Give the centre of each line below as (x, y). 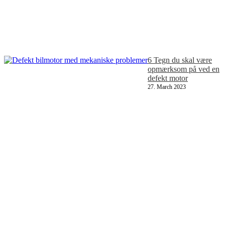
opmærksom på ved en (184, 69)
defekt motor (168, 78)
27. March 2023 (167, 87)
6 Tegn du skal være (180, 60)
